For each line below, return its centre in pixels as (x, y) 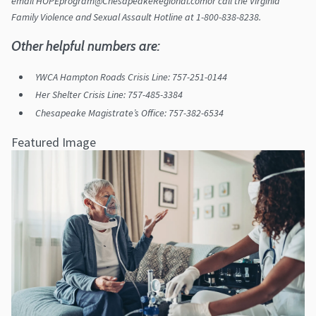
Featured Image (54, 142)
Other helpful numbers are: (86, 45)
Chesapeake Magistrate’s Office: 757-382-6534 (129, 113)
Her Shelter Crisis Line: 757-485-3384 (109, 95)
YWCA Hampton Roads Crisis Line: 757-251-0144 (131, 77)
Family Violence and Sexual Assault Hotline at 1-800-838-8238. (136, 17)
